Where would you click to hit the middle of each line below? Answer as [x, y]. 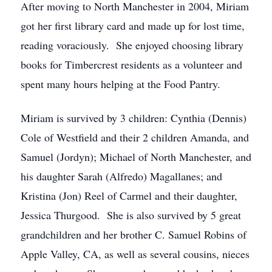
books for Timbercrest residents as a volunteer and [131, 64]
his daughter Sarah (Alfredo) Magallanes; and [121, 176]
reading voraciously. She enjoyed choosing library [132, 45]
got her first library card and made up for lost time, [133, 25]
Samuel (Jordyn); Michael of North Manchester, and [136, 157]
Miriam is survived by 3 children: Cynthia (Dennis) [134, 118]
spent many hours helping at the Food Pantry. [121, 84]
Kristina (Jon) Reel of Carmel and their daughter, [129, 195]
